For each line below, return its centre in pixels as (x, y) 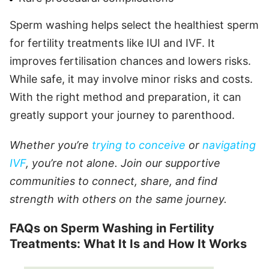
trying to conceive (139, 145)
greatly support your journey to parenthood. (122, 115)
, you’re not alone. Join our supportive (123, 163)
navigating (229, 145)
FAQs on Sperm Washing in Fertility (112, 228)
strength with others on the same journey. (118, 199)
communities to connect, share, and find (113, 181)
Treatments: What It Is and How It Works (128, 243)
